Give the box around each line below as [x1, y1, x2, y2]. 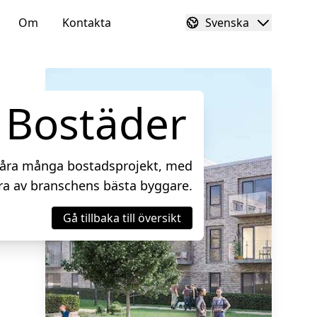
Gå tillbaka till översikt [63, 210, 181, 226]
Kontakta [62, 14, 111, 30]
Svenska [205, 15, 249, 30]
